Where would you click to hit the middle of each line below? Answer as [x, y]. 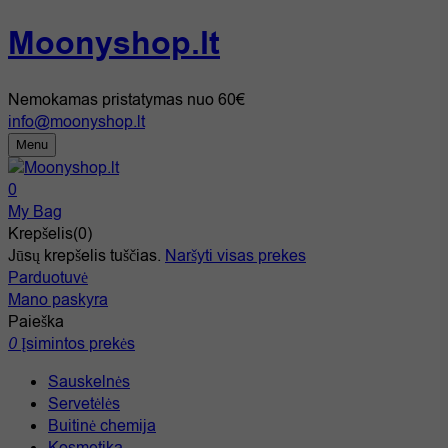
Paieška [36, 321]
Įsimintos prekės [78, 343]
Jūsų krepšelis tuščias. [84, 255]
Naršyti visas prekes [235, 255]
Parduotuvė [48, 277]
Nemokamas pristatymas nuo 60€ [126, 99]
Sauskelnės [89, 381]
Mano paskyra [58, 299]
